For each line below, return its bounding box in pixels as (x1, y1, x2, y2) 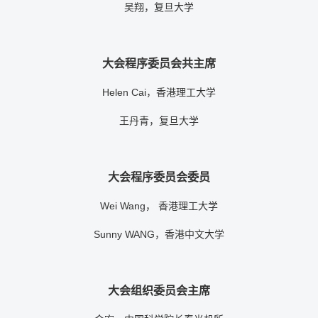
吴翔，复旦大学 (124, 1, 194, 13)
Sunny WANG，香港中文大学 (94, 229, 224, 241)
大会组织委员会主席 (108, 285, 210, 297)
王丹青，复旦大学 (119, 115, 199, 127)
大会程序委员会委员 (108, 171, 210, 184)
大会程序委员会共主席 (102, 57, 216, 70)
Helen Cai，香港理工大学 (102, 87, 216, 99)
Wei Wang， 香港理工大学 (100, 200, 218, 212)
